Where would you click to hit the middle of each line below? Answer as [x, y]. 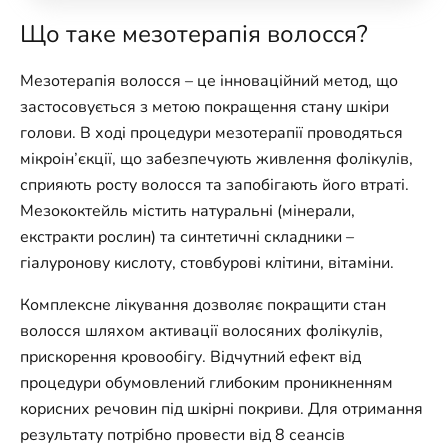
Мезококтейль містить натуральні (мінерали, [187, 211]
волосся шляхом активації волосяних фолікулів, [201, 331]
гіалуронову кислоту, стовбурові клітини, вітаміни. [207, 263]
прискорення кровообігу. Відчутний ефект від [190, 357]
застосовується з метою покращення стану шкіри [204, 107]
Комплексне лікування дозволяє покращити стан [203, 305]
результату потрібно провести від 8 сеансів [182, 435]
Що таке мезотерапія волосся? [194, 34]
